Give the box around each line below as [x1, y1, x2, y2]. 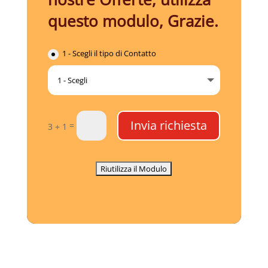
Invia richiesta [130, 117, 208, 133]
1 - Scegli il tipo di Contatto [62, 48, 157, 59]
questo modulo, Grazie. [47, 10, 218, 32]
